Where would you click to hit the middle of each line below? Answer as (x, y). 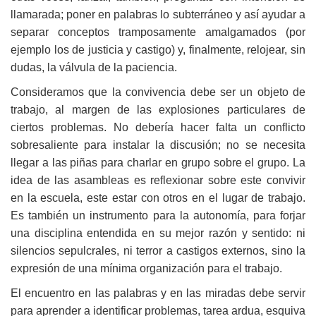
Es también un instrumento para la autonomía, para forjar (158, 215)
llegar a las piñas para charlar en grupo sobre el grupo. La (158, 162)
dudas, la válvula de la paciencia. (94, 67)
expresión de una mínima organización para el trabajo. (146, 268)
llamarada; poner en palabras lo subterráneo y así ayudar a (158, 14)
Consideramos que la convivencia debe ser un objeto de (158, 92)
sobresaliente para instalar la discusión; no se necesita (158, 145)
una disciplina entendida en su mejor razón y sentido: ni (158, 233)
